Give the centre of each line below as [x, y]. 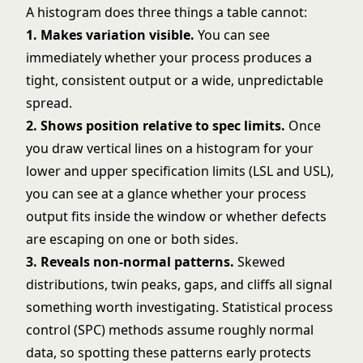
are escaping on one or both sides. [132, 239]
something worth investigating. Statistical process [179, 307]
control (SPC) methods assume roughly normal [170, 330]
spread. [49, 103]
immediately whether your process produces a [169, 58]
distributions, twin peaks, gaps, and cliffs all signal [179, 284]
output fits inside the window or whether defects [176, 216]
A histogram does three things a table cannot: [167, 12]
